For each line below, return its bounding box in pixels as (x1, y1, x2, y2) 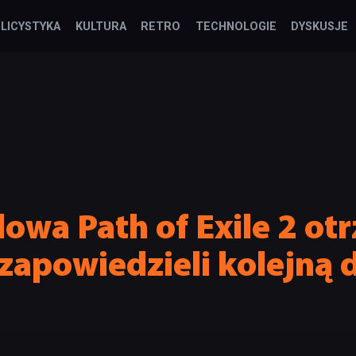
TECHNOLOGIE (195, 20, 277, 33)
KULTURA (75, 20, 126, 33)
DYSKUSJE (290, 20, 348, 33)
